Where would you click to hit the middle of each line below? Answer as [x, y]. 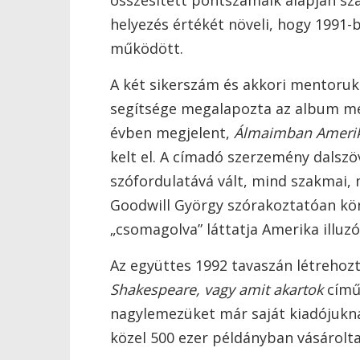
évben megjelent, [172, 133]
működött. [147, 48]
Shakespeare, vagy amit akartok [217, 289]
